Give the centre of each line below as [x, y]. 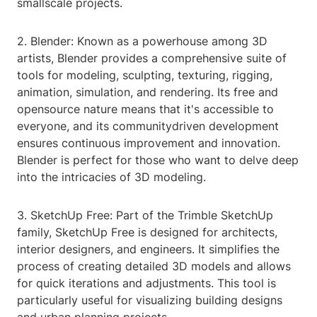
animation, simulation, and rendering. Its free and [148, 92]
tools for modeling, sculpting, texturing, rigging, [145, 75]
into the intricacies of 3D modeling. [111, 177]
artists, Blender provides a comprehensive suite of [152, 58]
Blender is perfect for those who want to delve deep [158, 160]
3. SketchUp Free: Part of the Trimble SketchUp [145, 215]
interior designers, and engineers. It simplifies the [148, 249]
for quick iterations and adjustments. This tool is [146, 283]
